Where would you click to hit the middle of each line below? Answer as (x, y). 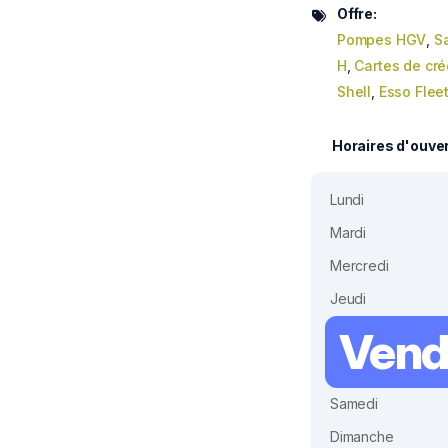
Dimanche (362, 436)
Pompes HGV (382, 39)
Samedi (354, 403)
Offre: (357, 13)
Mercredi (359, 265)
